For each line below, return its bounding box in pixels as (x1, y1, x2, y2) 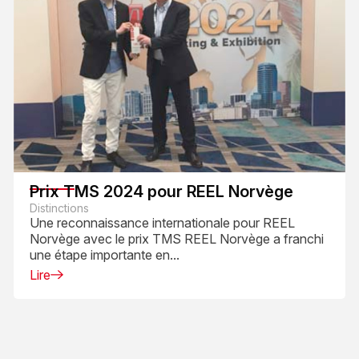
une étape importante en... (30, 247, 180, 264)
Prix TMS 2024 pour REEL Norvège (30, 182, 294, 202)
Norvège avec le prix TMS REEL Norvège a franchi (30, 231, 325, 248)
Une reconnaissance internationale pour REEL (30, 215, 296, 232)
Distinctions (30, 201, 90, 216)
